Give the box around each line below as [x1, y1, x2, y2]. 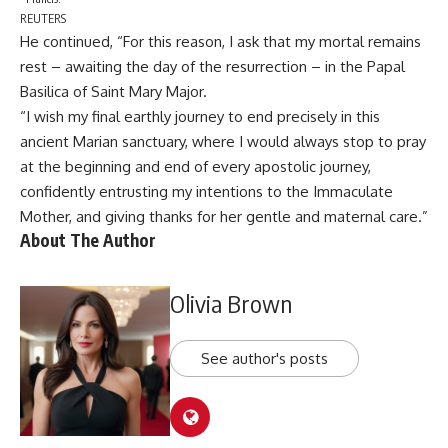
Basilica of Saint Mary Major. [20, 82, 207, 101]
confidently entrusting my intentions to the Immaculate [20, 182, 393, 201]
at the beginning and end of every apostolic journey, [20, 157, 371, 176]
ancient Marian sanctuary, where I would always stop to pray [20, 132, 426, 151]
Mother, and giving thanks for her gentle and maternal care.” [20, 207, 428, 226]
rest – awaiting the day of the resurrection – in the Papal [20, 57, 405, 76]
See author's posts [201, 348, 328, 368]
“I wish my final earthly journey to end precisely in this [20, 107, 380, 126]
